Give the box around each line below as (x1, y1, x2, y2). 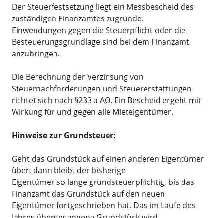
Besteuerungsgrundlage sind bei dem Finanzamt (12, 36, 189, 47)
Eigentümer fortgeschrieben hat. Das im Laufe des (12, 200, 196, 211)
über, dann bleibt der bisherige (12, 165, 126, 176)
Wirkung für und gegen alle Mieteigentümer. (12, 107, 173, 117)
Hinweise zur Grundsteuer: (12, 130, 116, 141)
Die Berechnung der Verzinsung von (12, 72, 144, 82)
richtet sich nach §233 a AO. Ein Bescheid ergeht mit (12, 95, 201, 106)
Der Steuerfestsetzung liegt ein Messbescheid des (12, 1, 194, 12)
